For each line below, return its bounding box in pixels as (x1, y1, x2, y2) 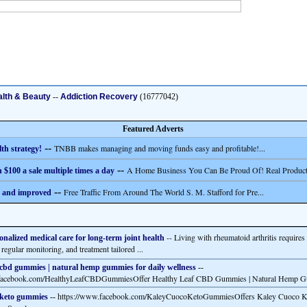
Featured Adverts (123, 124, 184, 134)
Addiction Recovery (60, 92, 138, 101)
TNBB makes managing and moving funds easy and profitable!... (54, 143, 265, 153)
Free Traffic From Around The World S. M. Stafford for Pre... (64, 186, 264, 197)
